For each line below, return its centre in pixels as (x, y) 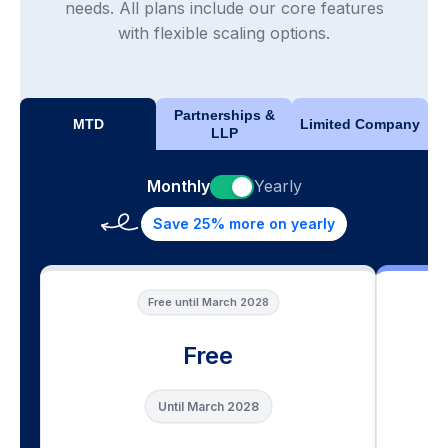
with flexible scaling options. (224, 33)
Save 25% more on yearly (244, 224)
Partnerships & (224, 115)
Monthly (178, 186)
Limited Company (360, 124)
